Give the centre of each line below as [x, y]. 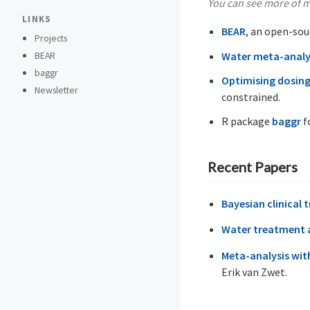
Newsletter [57, 90]
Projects [51, 38]
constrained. [251, 97]
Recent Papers [253, 167]
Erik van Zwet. [254, 272]
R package [247, 121]
